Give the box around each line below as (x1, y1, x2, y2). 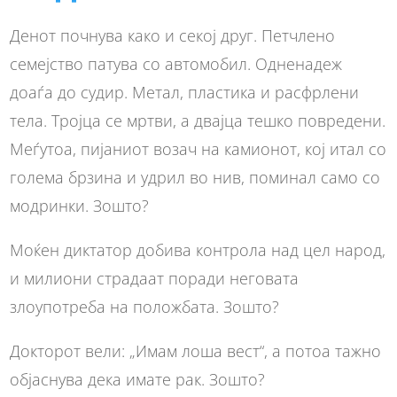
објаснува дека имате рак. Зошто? (10, 368, 266, 390)
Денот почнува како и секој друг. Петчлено (10, 24, 336, 46)
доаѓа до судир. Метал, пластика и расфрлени (10, 81, 360, 103)
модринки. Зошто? (10, 194, 150, 216)
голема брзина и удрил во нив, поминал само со (10, 166, 381, 188)
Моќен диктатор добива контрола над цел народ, (10, 238, 386, 261)
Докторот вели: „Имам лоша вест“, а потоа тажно (10, 339, 382, 362)
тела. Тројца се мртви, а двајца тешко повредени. (10, 109, 386, 131)
